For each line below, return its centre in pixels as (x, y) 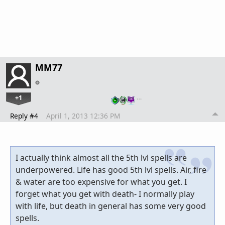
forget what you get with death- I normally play (105, 194)
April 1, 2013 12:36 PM (83, 116)
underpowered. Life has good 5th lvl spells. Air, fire (111, 170)
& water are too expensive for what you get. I (101, 182)
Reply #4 (24, 116)
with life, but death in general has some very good (111, 206)
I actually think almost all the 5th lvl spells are (101, 157)
